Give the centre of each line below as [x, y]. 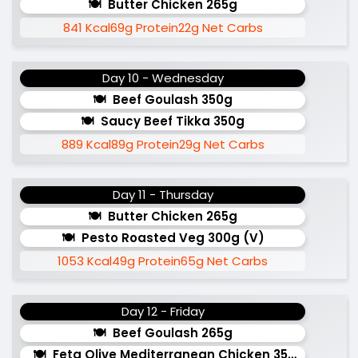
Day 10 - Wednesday [163, 78]
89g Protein [145, 144]
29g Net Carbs [221, 144]
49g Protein [147, 261]
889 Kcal [86, 144]
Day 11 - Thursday [163, 195]
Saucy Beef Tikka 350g [173, 121]
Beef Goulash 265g [173, 333]
